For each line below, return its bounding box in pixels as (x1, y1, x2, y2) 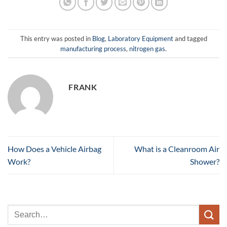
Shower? (190, 157, 219, 167)
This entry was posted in (20, 34, 92, 43)
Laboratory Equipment (107, 34, 173, 43)
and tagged (173, 34, 207, 43)
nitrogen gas (129, 44, 165, 53)
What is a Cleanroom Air (134, 144, 219, 154)
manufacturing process (60, 44, 126, 53)
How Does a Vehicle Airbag (8, 144, 101, 154)
